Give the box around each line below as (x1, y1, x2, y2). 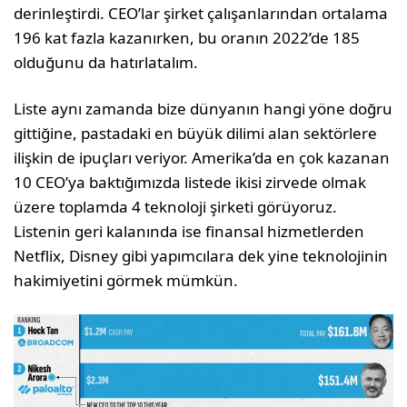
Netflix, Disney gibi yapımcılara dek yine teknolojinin (14, 245, 389, 266)
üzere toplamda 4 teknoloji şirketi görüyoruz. (14, 196, 338, 217)
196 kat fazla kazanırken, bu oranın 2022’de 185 (14, 27, 361, 48)
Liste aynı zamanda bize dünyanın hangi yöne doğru (14, 98, 393, 119)
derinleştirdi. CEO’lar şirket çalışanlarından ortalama (14, 3, 389, 24)
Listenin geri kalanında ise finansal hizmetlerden (14, 221, 365, 242)
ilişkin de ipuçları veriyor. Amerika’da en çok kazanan (14, 147, 391, 168)
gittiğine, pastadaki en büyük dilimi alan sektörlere (14, 123, 378, 144)
